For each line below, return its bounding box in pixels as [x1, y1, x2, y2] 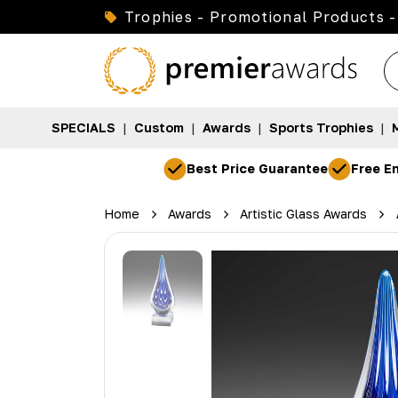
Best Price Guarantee [187, 161, 328, 177]
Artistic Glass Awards [240, 206, 368, 222]
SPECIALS [51, 120, 115, 136]
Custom [133, 120, 184, 136]
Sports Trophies [268, 120, 373, 136]
